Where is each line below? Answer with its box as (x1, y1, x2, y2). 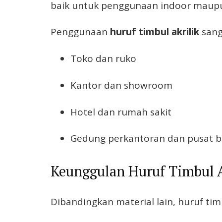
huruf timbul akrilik (110, 25, 199, 39)
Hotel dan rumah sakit (70, 105, 171, 118)
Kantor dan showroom (70, 78, 172, 92)
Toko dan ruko (70, 52, 136, 65)
